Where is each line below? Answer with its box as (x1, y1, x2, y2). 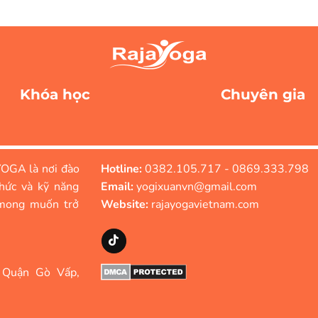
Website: (100, 197, 148, 213)
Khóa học (20, 86, 91, 104)
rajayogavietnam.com (148, 197, 259, 213)
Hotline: (100, 161, 142, 177)
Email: (100, 179, 133, 195)
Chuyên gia (220, 86, 305, 104)
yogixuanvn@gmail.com (133, 179, 257, 195)
